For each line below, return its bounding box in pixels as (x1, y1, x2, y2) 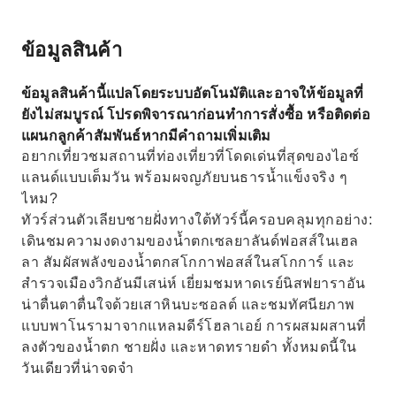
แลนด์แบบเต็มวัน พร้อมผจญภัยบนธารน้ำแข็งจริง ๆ (21, 170, 347, 185)
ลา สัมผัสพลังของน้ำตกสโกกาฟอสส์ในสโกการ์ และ (21, 255, 355, 270)
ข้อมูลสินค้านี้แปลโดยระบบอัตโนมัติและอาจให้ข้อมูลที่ (21, 83, 364, 103)
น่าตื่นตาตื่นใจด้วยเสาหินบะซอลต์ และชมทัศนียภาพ (21, 297, 355, 312)
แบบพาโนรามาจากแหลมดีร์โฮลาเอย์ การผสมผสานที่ (21, 318, 367, 333)
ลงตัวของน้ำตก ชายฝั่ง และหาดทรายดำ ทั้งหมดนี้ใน (21, 339, 357, 354)
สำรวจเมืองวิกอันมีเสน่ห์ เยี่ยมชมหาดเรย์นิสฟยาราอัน (21, 276, 366, 291)
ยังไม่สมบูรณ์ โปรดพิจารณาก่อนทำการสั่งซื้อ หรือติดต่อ (21, 104, 370, 124)
